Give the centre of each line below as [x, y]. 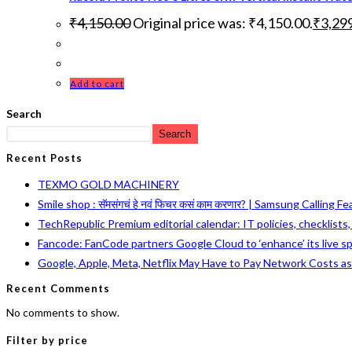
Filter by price [47, 340]
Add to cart [97, 84]
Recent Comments [58, 288]
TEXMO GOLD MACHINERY [108, 184]
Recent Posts [44, 158]
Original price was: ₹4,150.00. [223, 23]
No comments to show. [63, 312]
